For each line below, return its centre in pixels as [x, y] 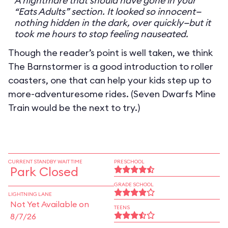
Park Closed [44, 172]
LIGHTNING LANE [30, 194]
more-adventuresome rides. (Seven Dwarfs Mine [112, 94]
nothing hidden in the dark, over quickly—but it [112, 23]
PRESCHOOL [129, 162]
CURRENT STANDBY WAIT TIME [45, 162]
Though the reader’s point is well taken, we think [110, 53]
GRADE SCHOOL [134, 184]
